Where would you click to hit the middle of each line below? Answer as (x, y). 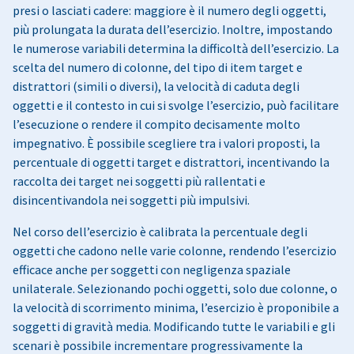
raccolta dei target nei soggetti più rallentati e (139, 181)
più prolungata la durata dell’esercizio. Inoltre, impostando (173, 29)
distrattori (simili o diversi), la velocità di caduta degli (156, 86)
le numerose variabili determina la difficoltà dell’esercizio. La (176, 48)
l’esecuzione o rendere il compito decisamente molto (156, 124)
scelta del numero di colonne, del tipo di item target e (158, 67)
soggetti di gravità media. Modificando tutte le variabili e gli (174, 326)
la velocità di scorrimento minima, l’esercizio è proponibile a (176, 307)
